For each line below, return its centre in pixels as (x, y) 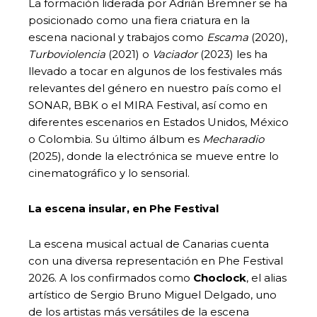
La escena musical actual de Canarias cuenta (149, 243)
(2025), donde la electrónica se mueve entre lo (154, 156)
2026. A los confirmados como (111, 277)
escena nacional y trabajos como (117, 37)
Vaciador (175, 54)
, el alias (266, 277)
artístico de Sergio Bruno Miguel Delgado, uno (152, 294)
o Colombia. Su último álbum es (115, 139)
